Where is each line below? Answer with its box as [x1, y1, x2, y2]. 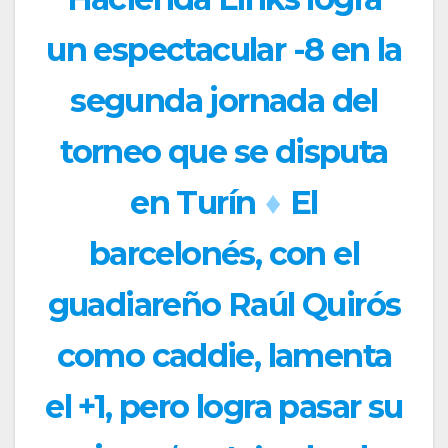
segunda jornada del [70, 80, 378, 120]
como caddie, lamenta [56, 335, 392, 375]
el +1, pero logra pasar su [45, 386, 403, 426]
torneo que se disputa [60, 131, 388, 171]
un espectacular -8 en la [46, 29, 402, 69]
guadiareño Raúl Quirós [47, 284, 401, 324]
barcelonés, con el [88, 233, 360, 273]
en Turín [130, 182, 256, 222]
